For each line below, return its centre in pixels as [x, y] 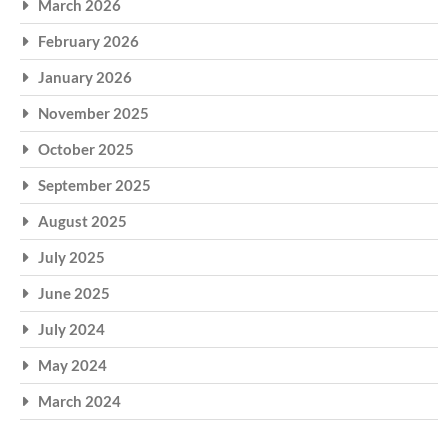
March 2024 [79, 400]
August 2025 [82, 220]
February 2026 [88, 40]
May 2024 [72, 364]
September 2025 [94, 184]
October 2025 [86, 148]
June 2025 [74, 292]
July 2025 [71, 256]
